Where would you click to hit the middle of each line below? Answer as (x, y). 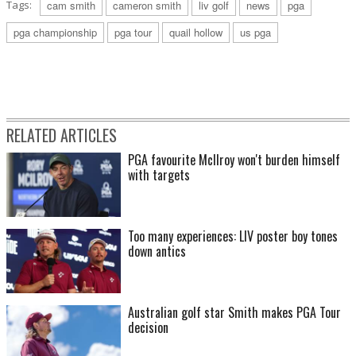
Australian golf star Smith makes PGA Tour (234, 313)
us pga (255, 33)
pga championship (55, 33)
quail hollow (196, 33)
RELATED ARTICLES (62, 135)
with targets (159, 175)
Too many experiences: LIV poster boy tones (233, 236)
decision (148, 328)
